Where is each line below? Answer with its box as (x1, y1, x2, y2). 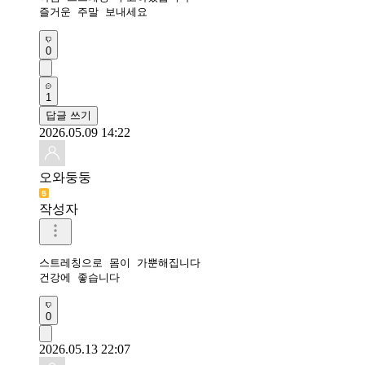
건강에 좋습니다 (39, 270, 126, 284)
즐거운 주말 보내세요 (39, 5, 147, 18)
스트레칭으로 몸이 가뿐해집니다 (39, 256, 207, 269)
